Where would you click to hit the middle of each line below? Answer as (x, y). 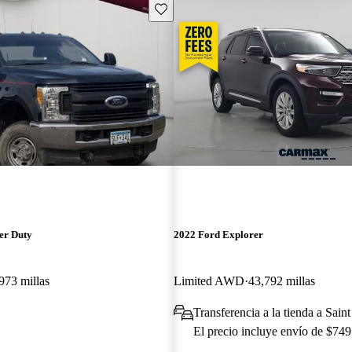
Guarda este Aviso (196, 8)
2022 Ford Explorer (218, 234)
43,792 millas (281, 280)
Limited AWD (209, 280)
